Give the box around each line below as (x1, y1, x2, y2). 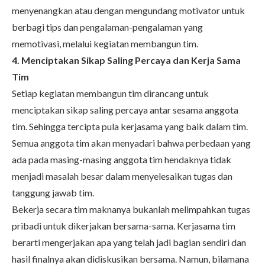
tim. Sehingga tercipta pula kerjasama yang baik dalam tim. (12, 120, 248, 132)
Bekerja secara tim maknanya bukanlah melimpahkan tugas (12, 203, 250, 215)
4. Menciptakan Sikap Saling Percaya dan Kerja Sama (12, 54, 241, 66)
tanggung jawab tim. (12, 186, 94, 198)
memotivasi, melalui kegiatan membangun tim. (12, 37, 198, 49)
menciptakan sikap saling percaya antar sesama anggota (12, 104, 238, 115)
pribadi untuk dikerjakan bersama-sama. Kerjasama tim (12, 219, 235, 231)
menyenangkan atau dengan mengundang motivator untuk (12, 4, 245, 16)
